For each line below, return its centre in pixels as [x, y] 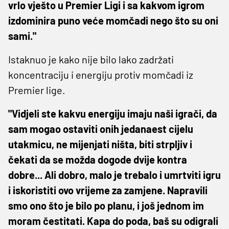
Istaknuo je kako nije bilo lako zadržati [91, 59]
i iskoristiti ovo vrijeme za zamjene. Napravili [108, 190]
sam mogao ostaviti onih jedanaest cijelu [101, 129]
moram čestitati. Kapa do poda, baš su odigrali [113, 221]
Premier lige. [37, 90]
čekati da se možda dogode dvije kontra [98, 159]
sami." [22, 36]
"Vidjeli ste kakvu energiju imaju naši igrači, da [113, 113]
